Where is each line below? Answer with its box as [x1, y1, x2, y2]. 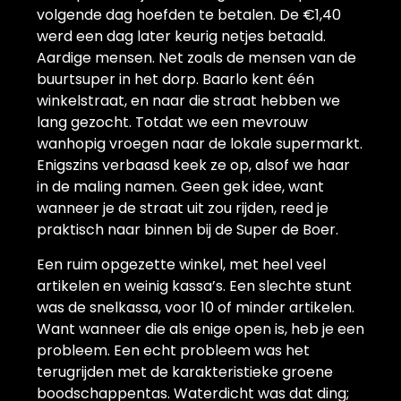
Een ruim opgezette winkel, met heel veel [37, 253, 326, 275]
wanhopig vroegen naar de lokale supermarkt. [37, 132, 363, 154]
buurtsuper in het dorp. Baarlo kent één [37, 68, 314, 90]
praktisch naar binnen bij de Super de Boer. [37, 218, 338, 240]
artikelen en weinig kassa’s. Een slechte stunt [37, 275, 352, 296]
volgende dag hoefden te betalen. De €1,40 [37, 4, 341, 25]
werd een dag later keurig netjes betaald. [37, 25, 326, 47]
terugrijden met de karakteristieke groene [37, 361, 333, 382]
